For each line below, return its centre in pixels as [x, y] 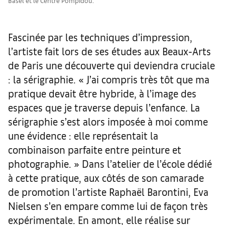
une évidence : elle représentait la [83, 136]
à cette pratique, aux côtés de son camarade [106, 178]
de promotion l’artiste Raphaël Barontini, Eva [108, 192]
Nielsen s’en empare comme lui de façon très [108, 206]
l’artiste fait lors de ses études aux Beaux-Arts [109, 51]
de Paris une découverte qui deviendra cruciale [111, 65]
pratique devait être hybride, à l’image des [102, 93]
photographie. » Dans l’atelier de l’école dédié [110, 164]
